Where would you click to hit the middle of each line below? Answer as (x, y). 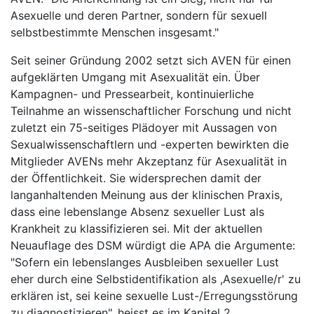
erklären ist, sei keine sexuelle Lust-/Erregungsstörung (154, 296)
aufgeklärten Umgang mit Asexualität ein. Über (135, 77)
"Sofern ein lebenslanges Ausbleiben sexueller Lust (145, 262)
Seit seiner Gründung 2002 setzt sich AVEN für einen (151, 60)
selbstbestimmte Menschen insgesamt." (115, 32)
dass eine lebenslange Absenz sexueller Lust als (137, 212)
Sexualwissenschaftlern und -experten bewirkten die (150, 144)
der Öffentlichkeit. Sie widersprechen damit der (136, 178)
